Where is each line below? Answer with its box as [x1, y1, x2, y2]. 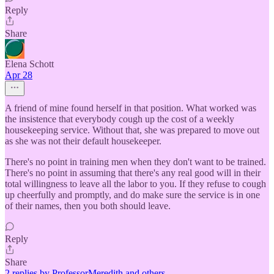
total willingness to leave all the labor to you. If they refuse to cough [5, 179, 266, 190]
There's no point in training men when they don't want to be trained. [5, 157, 266, 168]
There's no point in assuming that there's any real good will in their [5, 168, 261, 179]
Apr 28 [5, 70, 32, 81]
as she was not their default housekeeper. [5, 136, 161, 147]
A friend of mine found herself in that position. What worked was [5, 103, 256, 114]
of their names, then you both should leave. [5, 201, 171, 212]
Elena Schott [5, 59, 54, 70]
